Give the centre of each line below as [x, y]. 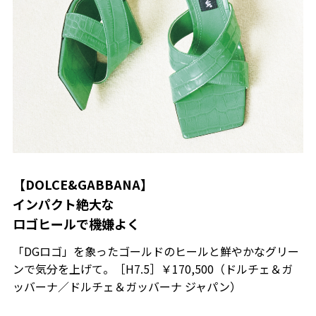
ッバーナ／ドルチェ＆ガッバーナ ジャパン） [127, 286]
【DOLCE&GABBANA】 [83, 184]
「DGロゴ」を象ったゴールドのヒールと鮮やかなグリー [156, 251]
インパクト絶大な [63, 203]
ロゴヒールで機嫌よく [76, 223]
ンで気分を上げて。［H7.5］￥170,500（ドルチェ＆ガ [152, 268]
